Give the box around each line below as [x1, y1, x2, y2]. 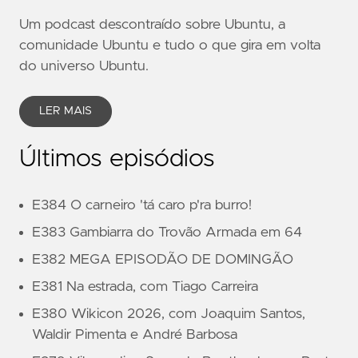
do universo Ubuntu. [19, 59, 149, 74]
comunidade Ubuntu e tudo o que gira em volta [19, 38, 320, 54]
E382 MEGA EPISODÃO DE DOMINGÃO [32, 253, 293, 268]
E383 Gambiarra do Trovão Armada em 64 [32, 225, 302, 241]
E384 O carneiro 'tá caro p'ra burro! [32, 198, 252, 213]
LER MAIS [39, 105, 92, 117]
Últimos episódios [19, 147, 215, 172]
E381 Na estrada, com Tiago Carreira [32, 280, 258, 295]
